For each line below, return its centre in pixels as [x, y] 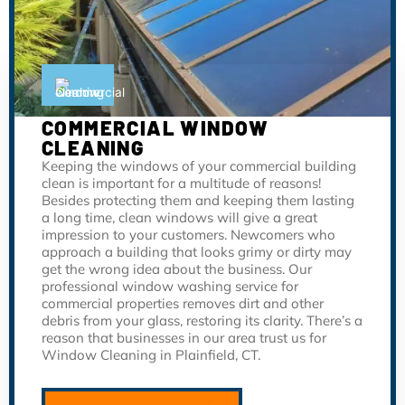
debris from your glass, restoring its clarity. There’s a [202, 321]
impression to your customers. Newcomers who [188, 235]
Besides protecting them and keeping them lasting [198, 201]
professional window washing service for [170, 287]
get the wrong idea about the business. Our [177, 269]
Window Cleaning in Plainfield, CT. [151, 355]
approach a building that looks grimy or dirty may [197, 252]
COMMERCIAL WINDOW [155, 128]
